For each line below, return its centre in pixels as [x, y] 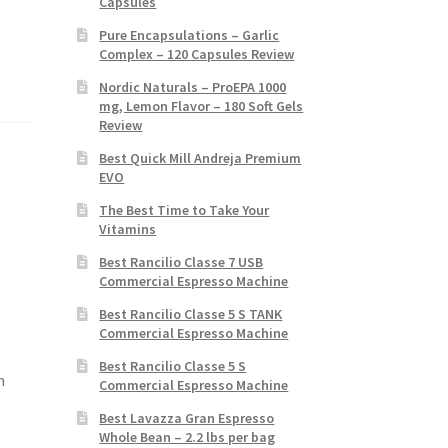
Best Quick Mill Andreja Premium [200, 157]
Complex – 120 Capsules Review [197, 53]
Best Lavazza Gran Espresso [187, 417]
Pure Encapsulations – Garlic [189, 34]
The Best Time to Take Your [184, 209]
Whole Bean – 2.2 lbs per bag [187, 436]
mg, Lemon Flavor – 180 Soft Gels [201, 105]
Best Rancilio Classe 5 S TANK [191, 313]
